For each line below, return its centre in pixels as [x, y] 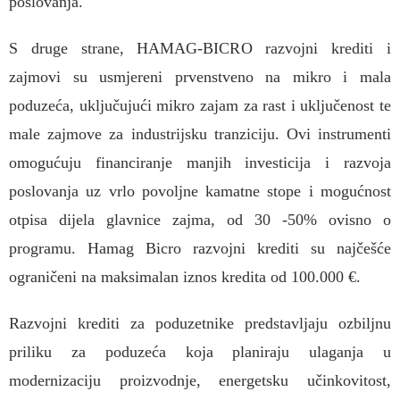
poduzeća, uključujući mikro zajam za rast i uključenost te [200, 105]
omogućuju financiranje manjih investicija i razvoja [200, 162]
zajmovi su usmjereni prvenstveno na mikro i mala [200, 77]
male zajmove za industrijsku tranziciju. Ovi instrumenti [200, 134]
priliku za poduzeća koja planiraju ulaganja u [200, 352]
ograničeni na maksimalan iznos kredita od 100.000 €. [185, 277]
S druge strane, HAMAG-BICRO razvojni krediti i [200, 48]
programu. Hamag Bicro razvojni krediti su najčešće [200, 248]
